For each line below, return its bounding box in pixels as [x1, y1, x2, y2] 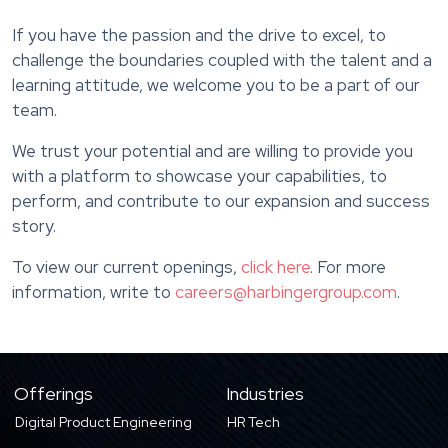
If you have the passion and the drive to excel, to [12, 24, 386, 47]
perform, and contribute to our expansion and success [12, 190, 430, 213]
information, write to [12, 281, 175, 304]
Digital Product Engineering [15, 413, 193, 432]
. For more [310, 256, 386, 279]
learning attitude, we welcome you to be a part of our [12, 74, 420, 97]
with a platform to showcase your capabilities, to [12, 165, 387, 188]
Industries [225, 382, 304, 406]
